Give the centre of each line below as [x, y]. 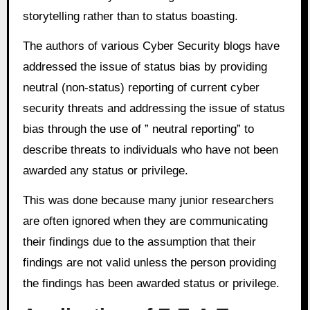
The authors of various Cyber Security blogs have [151, 46]
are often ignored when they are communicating [145, 221]
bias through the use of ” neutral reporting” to [138, 129]
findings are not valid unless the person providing [149, 263]
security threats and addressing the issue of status [154, 109]
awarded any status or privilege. [105, 171]
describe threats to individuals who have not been [150, 150]
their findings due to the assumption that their [139, 242]
